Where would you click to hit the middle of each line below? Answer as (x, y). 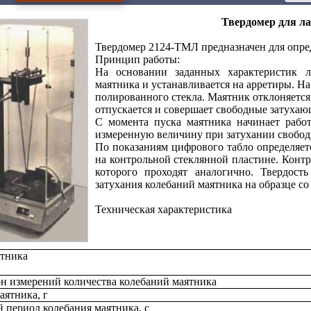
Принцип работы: (137, 59)
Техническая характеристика (163, 209)
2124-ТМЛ (174, 47)
